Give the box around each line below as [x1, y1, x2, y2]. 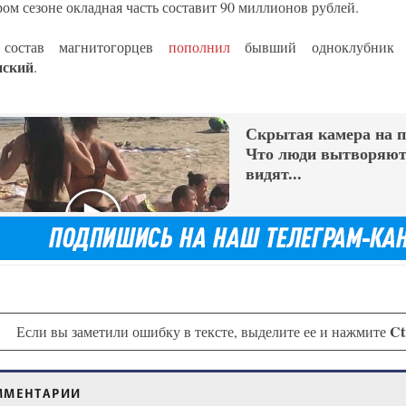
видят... [246, 165, 302, 184]
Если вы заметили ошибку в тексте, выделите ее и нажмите [15, 322, 390, 342]
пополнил [168, 37, 246, 57]
